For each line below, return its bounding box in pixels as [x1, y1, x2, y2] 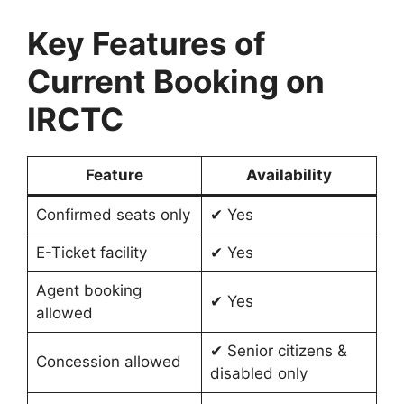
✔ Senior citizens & [209, 341, 347, 360]
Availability [246, 165, 332, 184]
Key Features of [27, 23, 266, 62]
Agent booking [35, 280, 142, 299]
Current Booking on [27, 61, 325, 100]
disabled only [209, 363, 308, 382]
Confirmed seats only [35, 205, 190, 224]
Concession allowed [35, 352, 181, 371]
